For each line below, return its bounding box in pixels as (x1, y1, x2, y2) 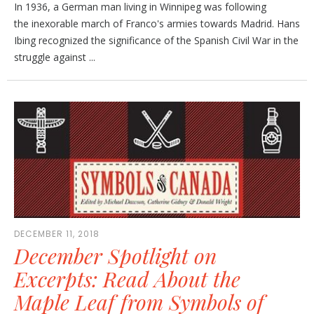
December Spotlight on (14, 242, 217, 271)
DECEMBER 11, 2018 (14, 228, 100, 240)
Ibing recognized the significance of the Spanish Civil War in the (14, 33, 299, 47)
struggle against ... (14, 50, 95, 64)
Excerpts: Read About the (14, 265, 240, 294)
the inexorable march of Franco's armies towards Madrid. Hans (14, 16, 300, 30)
